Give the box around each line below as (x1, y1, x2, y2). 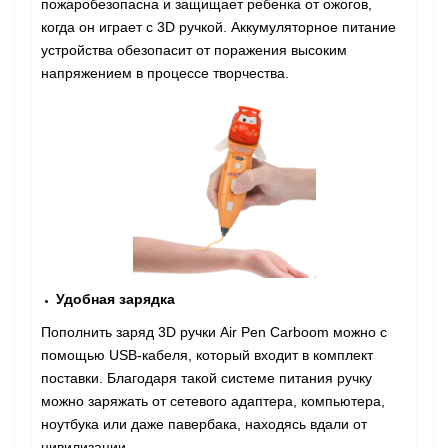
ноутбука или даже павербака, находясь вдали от (41, 416, 367, 433)
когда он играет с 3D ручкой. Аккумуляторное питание (41, 19, 396, 36)
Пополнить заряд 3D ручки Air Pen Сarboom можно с (41, 324, 387, 341)
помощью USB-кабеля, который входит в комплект (41, 347, 373, 364)
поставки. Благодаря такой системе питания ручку (41, 370, 372, 387)
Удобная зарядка (56, 291, 175, 308)
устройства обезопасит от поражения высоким (41, 42, 347, 59)
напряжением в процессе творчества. (41, 65, 289, 82)
